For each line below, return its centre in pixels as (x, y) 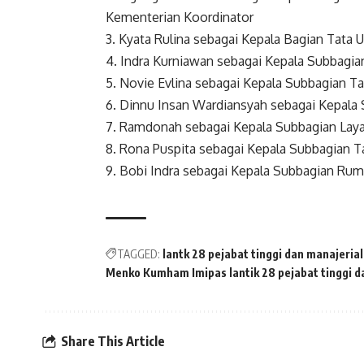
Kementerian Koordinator (180, 17)
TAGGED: (139, 254)
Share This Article (113, 341)
